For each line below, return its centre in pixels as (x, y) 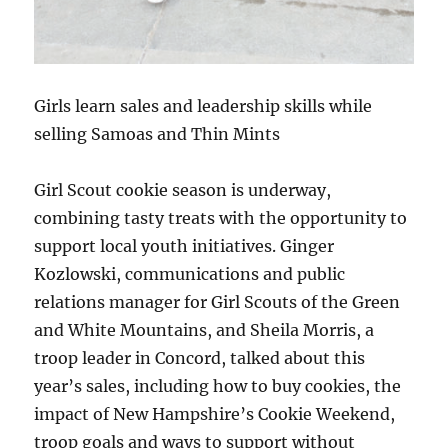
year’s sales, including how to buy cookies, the (218, 385)
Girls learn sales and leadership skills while (203, 105)
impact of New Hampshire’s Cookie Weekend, (215, 413)
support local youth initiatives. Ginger (184, 245)
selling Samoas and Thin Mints (157, 133)
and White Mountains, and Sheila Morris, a (204, 329)
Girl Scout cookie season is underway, (183, 189)
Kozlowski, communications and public (190, 273)
